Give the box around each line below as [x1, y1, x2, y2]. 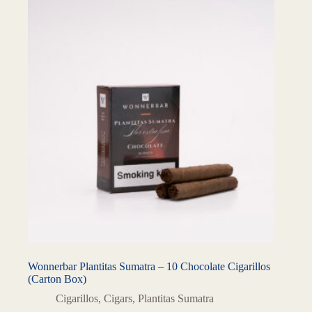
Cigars [104, 292, 132, 305]
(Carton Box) [28, 273, 86, 286]
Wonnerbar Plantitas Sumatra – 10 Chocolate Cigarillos [28, 260, 270, 273]
